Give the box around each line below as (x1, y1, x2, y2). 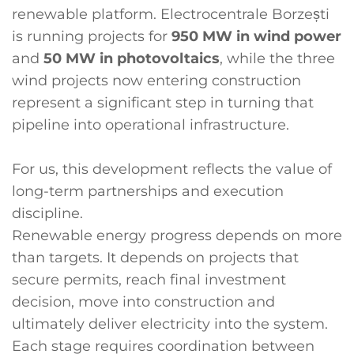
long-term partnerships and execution (12, 183, 284, 200)
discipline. (12, 205, 83, 222)
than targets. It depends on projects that (12, 249, 299, 266)
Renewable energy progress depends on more (12, 227, 342, 244)
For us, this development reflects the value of (12, 160, 332, 178)
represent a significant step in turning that (12, 94, 314, 111)
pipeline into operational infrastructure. (12, 116, 289, 134)
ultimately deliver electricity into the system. (12, 315, 328, 333)
